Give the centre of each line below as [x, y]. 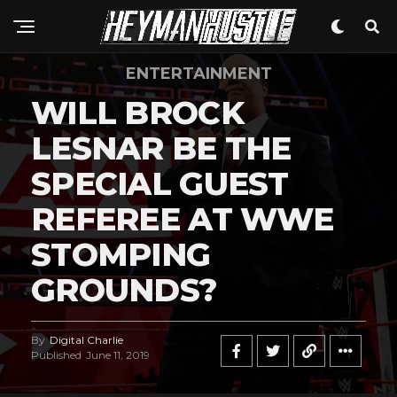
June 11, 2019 [118, 355]
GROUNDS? [125, 290]
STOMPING [121, 254]
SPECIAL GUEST [160, 183]
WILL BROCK [137, 113]
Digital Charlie [86, 340]
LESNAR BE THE [161, 148]
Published [56, 355]
